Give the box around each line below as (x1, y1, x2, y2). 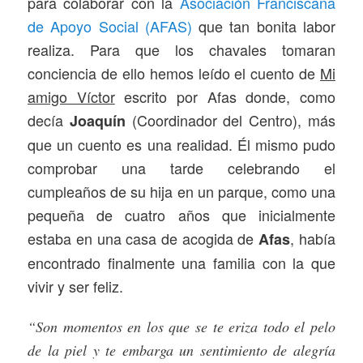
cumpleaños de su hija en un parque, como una (28, 180, 335, 202)
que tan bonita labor (191, 15, 335, 36)
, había (290, 227, 335, 249)
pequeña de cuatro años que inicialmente (28, 203, 335, 225)
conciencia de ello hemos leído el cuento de (28, 62, 320, 83)
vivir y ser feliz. (28, 275, 124, 297)
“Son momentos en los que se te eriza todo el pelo (28, 316, 335, 336)
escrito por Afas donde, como (114, 85, 335, 107)
